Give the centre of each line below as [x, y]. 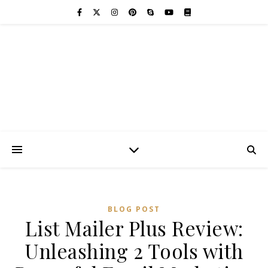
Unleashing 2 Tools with [134, 251]
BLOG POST [134, 209]
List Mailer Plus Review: [134, 228]
